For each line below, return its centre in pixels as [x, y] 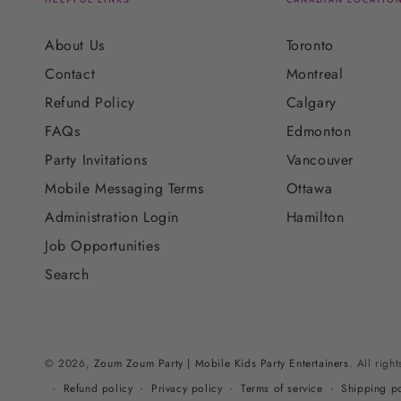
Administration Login [112, 218]
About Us [75, 46]
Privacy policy [187, 388]
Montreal [315, 74]
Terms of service [282, 388]
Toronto [310, 46]
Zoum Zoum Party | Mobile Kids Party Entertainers [221, 364]
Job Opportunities [102, 246]
